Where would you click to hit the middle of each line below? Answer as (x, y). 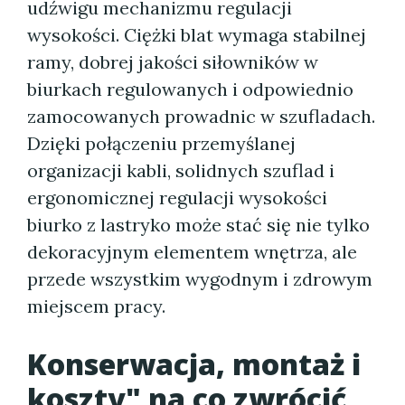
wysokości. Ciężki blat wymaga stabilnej (197, 35)
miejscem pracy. (96, 306)
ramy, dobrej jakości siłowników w (173, 62)
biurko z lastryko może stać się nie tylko (198, 225)
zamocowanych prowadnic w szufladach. (201, 116)
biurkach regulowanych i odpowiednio (190, 89)
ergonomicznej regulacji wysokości (177, 198)
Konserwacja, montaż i (194, 364)
